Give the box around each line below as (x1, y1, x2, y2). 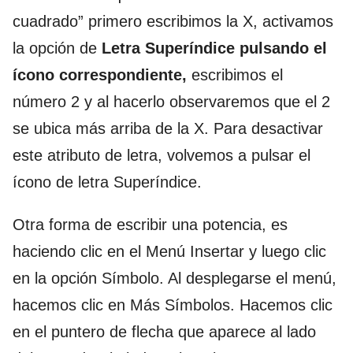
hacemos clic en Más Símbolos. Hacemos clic (13, 295, 333, 314)
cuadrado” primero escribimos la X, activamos (13, 12, 333, 30)
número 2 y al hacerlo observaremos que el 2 (13, 92, 330, 110)
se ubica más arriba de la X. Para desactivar (13, 119, 323, 137)
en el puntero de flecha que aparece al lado (13, 322, 316, 340)
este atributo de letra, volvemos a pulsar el (13, 146, 310, 164)
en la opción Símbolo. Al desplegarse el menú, (13, 269, 336, 287)
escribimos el (187, 65, 283, 84)
